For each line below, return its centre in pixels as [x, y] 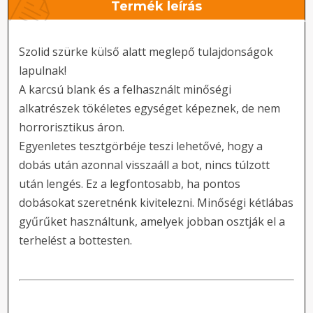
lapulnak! [43, 71]
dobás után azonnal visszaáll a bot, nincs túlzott [145, 165]
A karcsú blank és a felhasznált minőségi [125, 89]
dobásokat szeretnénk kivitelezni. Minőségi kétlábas [156, 203]
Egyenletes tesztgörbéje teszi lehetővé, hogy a [141, 146]
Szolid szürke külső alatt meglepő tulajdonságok [146, 52]
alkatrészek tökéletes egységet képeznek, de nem [150, 108]
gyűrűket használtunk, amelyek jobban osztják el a [152, 221]
